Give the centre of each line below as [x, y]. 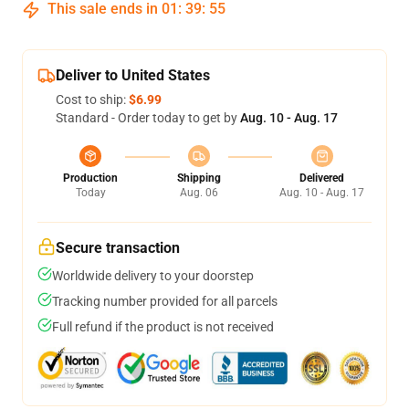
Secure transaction [118, 248]
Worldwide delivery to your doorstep [153, 276]
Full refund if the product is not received [163, 327]
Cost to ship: [92, 100]
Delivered [322, 178]
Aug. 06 [199, 193]
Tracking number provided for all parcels [165, 301]
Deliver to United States [133, 75]
